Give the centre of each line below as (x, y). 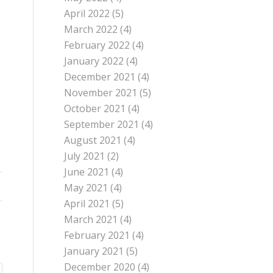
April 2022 (87, 14)
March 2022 (91, 30)
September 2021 (102, 125)
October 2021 (95, 109)
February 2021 (97, 236)
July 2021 (85, 156)
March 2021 (91, 220)
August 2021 (93, 140)
